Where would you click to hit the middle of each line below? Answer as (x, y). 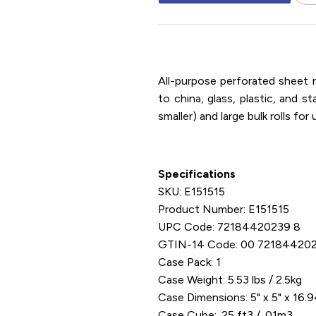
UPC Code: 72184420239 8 (229, 227)
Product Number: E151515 (224, 209)
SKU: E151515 (192, 192)
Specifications (197, 174)
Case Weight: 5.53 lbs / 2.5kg (230, 280)
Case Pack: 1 (189, 262)
